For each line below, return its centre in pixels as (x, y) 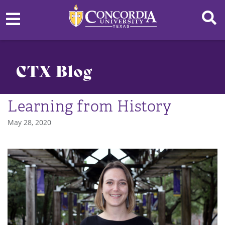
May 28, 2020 (29, 122)
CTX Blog (54, 70)
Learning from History (90, 106)
